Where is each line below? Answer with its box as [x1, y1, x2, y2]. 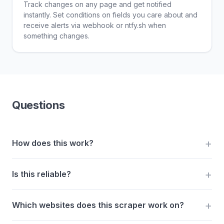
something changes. [23, 31, 89, 40]
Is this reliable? [12, 168, 71, 179]
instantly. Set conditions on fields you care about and [23, 10, 197, 19]
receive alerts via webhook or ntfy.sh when [23, 20, 166, 29]
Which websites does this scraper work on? [12, 199, 184, 210]
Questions [12, 98, 65, 111]
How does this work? [12, 137, 93, 148]
